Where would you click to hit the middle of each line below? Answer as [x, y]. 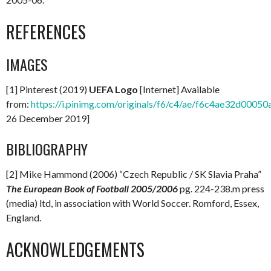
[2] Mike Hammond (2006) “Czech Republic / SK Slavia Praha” [134, 174]
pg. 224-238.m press [221, 188]
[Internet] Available [179, 89]
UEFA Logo [113, 89]
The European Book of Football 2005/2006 [92, 188]
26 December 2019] [48, 118]
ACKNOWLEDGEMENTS [75, 249]
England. [24, 217]
